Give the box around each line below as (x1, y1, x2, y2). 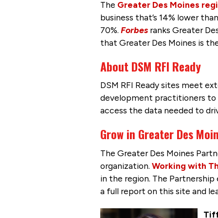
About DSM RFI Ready (100, 57, 201, 75)
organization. (100, 161, 152, 171)
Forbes (120, 24, 148, 35)
